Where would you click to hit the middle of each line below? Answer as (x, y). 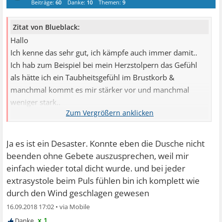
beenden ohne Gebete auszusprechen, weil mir (98, 156)
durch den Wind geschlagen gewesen (78, 193)
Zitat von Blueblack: (47, 27)
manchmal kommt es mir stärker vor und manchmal (100, 90)
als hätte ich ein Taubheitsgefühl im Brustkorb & (93, 78)
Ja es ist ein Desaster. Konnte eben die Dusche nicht (106, 144)
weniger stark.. (36, 103)
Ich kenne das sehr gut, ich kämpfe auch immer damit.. (104, 53)
